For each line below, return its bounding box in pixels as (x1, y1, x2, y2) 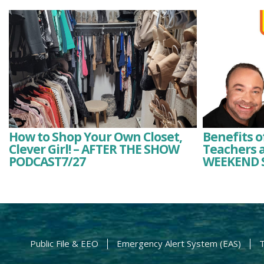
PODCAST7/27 (9, 153, 85, 170)
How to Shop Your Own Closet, (9, 128, 182, 145)
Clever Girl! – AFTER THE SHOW (9, 141, 179, 157)
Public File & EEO (29, 237, 98, 249)
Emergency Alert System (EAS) (116, 237, 241, 249)
